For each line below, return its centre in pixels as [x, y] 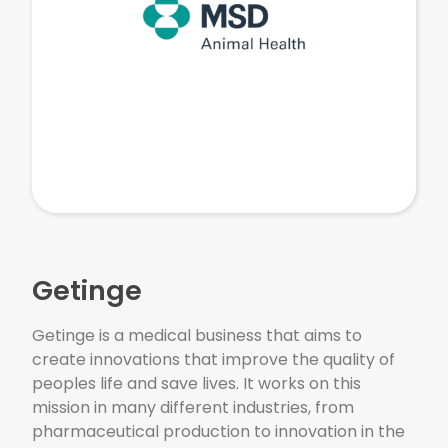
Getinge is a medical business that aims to [197, 336]
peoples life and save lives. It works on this [197, 384]
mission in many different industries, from [193, 408]
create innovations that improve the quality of [214, 360]
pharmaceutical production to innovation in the [219, 432]
